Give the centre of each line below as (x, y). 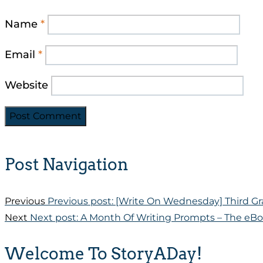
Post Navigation (67, 165)
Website (26, 85)
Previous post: (80, 201)
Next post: (54, 217)
